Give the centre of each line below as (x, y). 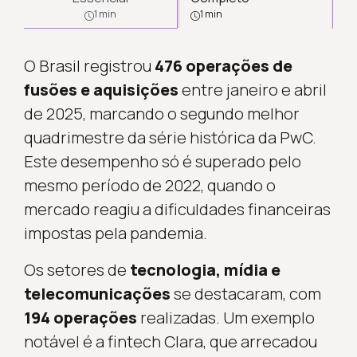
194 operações (80, 318)
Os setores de (76, 270)
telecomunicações (97, 294)
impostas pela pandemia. (115, 233)
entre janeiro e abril (252, 90)
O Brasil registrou (89, 66)
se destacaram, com (245, 294)
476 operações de (223, 66)
